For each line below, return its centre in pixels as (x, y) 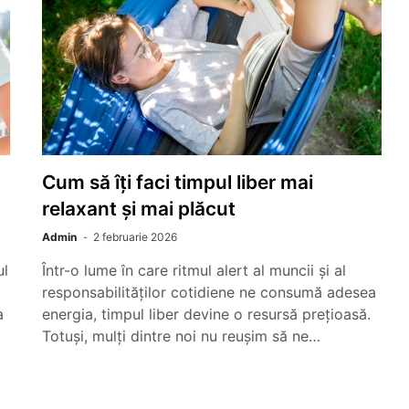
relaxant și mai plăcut (139, 209)
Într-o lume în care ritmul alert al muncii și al (194, 270)
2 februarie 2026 (135, 237)
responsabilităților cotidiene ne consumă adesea (209, 292)
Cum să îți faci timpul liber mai (178, 182)
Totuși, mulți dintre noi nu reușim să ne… (181, 336)
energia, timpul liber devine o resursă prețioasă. (206, 314)
